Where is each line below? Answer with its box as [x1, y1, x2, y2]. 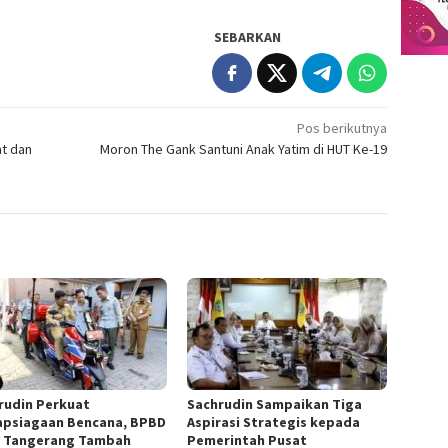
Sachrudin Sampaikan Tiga [187, 395, 363, 414]
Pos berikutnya [297, 119, 388, 138]
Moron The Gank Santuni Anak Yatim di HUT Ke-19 [100, 140, 388, 159]
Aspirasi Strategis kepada [187, 413, 361, 432]
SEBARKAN [214, 28, 282, 47]
